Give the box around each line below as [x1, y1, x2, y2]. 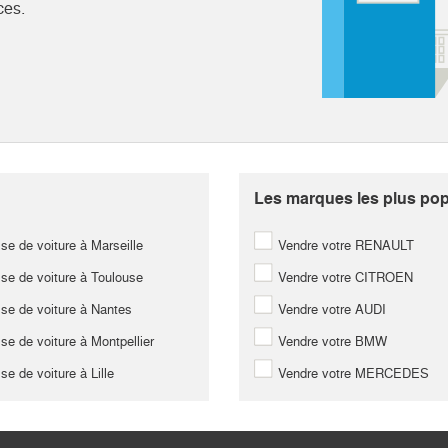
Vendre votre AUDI [274, 302, 386, 318]
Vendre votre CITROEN [274, 270, 413, 286]
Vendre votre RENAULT [274, 238, 414, 254]
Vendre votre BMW [274, 334, 387, 350]
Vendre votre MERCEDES [274, 366, 429, 382]
